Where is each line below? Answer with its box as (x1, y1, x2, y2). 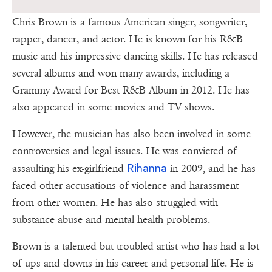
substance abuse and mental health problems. (12, 213, 216, 226)
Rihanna (127, 161, 170, 175)
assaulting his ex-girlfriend (12, 162, 127, 175)
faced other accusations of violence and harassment (12, 179, 239, 192)
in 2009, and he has (170, 162, 256, 175)
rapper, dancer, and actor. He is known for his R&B (12, 33, 243, 46)
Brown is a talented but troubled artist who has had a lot (12, 240, 259, 253)
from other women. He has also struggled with (12, 196, 218, 209)
